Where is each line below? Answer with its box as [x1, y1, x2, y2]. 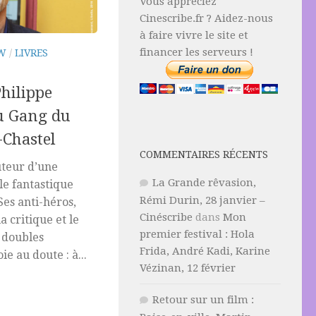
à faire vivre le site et [140, 29, 248, 42]
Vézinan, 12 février [140, 262, 236, 274]
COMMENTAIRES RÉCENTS [140, 149, 268, 160]
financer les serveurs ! [140, 46, 253, 59]
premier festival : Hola [140, 228, 255, 241]
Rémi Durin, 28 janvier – [140, 194, 265, 207]
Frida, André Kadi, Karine [140, 245, 270, 257]
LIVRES [15, 47, 48, 59]
